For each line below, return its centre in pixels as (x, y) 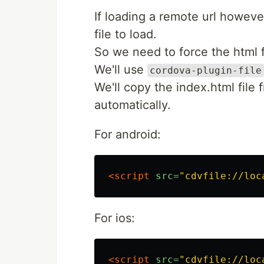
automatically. (133, 105)
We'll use (121, 70)
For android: (128, 134)
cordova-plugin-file (206, 70)
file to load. (126, 34)
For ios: (115, 218)
